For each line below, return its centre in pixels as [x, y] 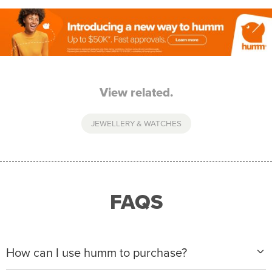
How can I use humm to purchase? [97, 253]
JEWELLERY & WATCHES [136, 124]
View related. [136, 93]
